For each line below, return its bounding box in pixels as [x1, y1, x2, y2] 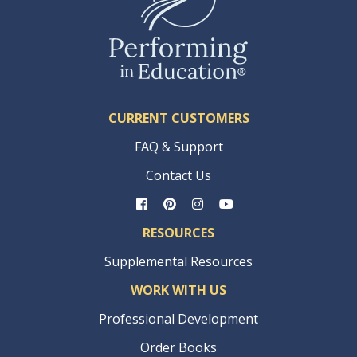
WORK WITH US [131, 280, 226, 299]
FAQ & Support [134, 137, 223, 155]
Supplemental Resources [104, 252, 253, 270]
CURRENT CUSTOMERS [108, 108, 249, 127]
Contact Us [146, 166, 211, 184]
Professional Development [99, 309, 258, 328]
